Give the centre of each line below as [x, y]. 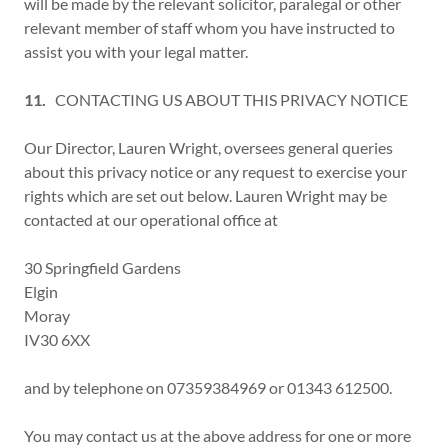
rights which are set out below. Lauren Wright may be [205, 195]
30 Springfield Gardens [102, 267]
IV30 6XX [57, 339]
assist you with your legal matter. [136, 51]
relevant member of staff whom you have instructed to [209, 27]
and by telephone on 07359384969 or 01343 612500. [209, 387]
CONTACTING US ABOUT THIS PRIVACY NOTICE [228, 99]
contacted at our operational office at [152, 219]
